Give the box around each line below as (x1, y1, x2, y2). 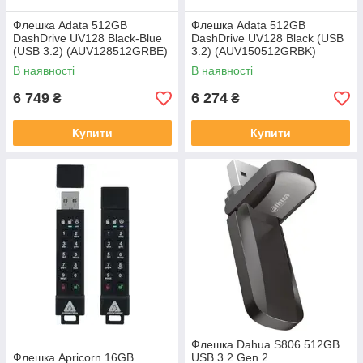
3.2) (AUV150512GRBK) (191, 45, 316, 58)
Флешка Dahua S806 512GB (191, 338, 340, 351)
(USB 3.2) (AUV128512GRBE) (13, 45, 168, 58)
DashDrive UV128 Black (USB (191, 32, 344, 45)
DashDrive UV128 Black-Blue (13, 32, 162, 45)
